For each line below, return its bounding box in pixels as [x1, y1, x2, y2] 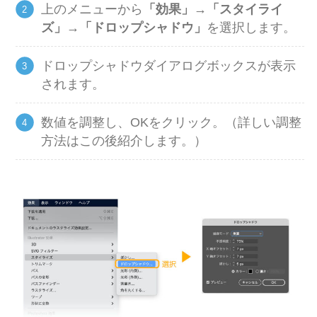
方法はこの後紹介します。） [41, 133, 207, 148]
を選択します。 [207, 20, 296, 35]
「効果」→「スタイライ [143, 1, 284, 16]
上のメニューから [41, 1, 144, 16]
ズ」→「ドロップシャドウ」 [41, 20, 207, 35]
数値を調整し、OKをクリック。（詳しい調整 [41, 115, 302, 129]
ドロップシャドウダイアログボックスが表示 [41, 58, 296, 73]
